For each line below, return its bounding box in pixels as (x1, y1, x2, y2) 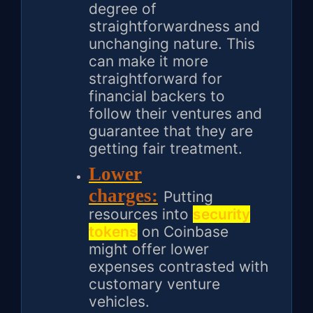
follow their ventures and (89, 105, 262, 123)
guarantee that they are (89, 122, 253, 140)
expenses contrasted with (89, 258, 268, 276)
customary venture (89, 275, 220, 293)
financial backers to (89, 87, 225, 105)
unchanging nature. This (89, 35, 255, 53)
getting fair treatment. (89, 140, 242, 158)
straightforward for (89, 70, 222, 88)
